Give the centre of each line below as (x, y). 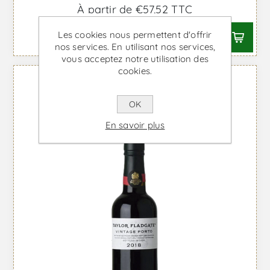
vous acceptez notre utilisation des (135, 59)
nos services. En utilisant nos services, (135, 47)
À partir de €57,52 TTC (135, 9)
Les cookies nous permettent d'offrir (135, 35)
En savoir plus (135, 125)
